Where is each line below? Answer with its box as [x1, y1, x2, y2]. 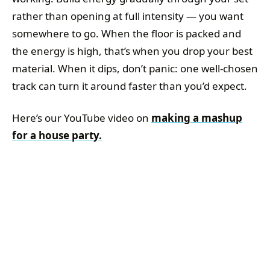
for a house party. [12, 128, 102, 142]
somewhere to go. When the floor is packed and [12, 26, 241, 40]
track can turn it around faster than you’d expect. [12, 78, 247, 93]
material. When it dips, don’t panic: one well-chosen [12, 61, 258, 75]
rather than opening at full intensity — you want [12, 8, 243, 23]
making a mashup [151, 110, 242, 125]
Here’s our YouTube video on [12, 110, 151, 125]
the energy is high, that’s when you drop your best [12, 43, 253, 58]
